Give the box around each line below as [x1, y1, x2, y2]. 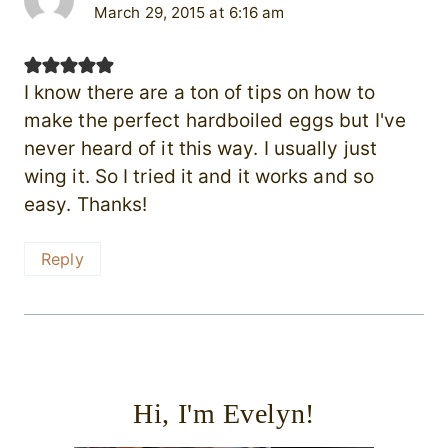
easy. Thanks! [24, 193, 148, 216]
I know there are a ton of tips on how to [24, 81, 375, 104]
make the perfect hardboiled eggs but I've [24, 109, 406, 132]
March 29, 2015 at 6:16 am [94, 2, 285, 22]
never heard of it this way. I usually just [24, 137, 377, 160]
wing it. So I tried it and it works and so [24, 165, 374, 188]
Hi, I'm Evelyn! [133, 397, 315, 429]
